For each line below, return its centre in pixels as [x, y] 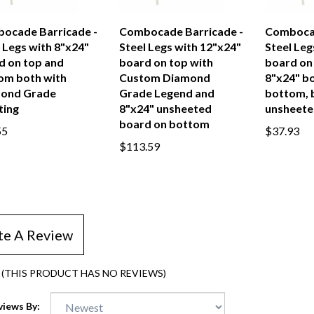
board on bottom [164, 124]
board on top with [166, 62]
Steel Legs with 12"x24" [180, 47]
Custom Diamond [164, 77]
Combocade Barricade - [181, 31]
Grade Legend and [166, 93]
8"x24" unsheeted [165, 108]
